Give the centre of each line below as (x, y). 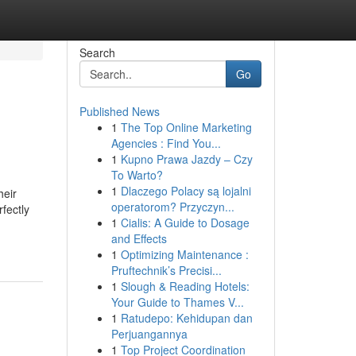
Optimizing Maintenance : (184, 254)
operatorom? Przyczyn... (172, 207)
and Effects (139, 238)
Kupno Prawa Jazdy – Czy (186, 159)
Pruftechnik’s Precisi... (166, 270)
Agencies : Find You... (166, 143)
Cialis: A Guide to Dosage (185, 222)
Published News (119, 111)
